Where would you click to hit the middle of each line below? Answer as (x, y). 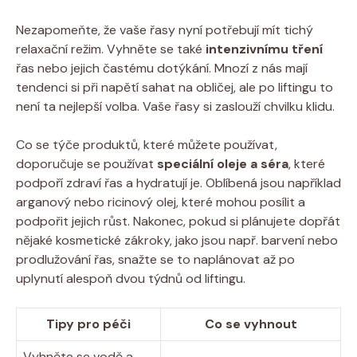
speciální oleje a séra (223, 163)
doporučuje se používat (86, 163)
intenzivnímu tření (264, 49)
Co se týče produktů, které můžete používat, (147, 144)
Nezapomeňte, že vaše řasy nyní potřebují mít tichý (165, 29)
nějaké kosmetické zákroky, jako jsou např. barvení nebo (177, 240)
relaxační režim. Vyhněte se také (111, 49)
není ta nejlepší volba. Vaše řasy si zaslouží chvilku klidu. (175, 106)
